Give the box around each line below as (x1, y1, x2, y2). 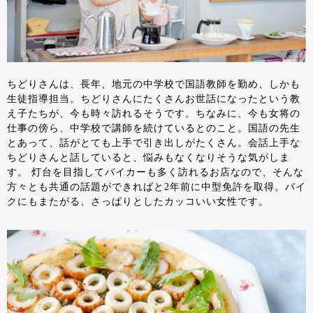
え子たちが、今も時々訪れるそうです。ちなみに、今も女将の (7, 108, 300, 119)
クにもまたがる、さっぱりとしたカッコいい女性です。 (7, 196, 269, 208)
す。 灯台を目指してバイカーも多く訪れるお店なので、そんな (7, 166, 304, 178)
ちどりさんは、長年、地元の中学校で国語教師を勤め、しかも (7, 78, 300, 90)
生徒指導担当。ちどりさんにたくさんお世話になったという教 (7, 93, 300, 105)
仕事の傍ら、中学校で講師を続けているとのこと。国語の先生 (7, 122, 300, 134)
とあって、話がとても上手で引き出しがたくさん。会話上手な (7, 137, 300, 149)
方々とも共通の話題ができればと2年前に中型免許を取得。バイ (7, 181, 306, 193)
